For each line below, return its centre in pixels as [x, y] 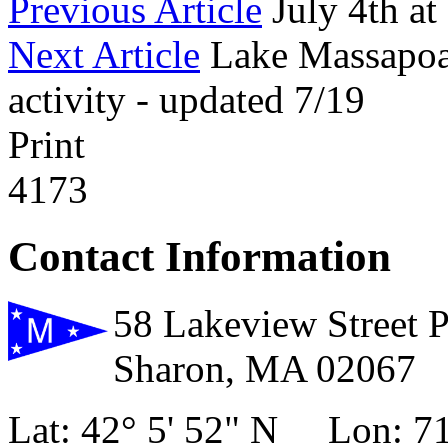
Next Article [104, 55]
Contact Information [199, 257]
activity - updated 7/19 [186, 100]
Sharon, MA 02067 [264, 369]
